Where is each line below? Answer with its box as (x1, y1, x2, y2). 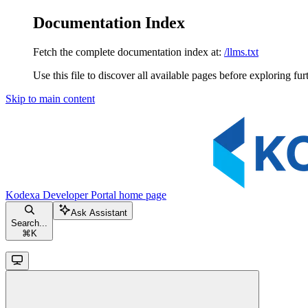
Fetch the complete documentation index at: (33, 45, 221, 58)
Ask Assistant (71, 207, 127, 218)
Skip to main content (5, 92, 95, 104)
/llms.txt (224, 45, 258, 58)
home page (116, 188, 166, 201)
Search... (11, 217, 47, 228)
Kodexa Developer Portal (5, 188, 116, 201)
